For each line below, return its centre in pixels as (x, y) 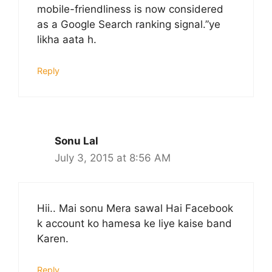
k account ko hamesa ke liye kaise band (134, 224)
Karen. (53, 239)
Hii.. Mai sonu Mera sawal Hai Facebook (135, 209)
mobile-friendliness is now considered (130, 9)
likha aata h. (67, 40)
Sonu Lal (76, 141)
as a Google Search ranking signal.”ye (129, 25)
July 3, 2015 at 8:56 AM (113, 158)
